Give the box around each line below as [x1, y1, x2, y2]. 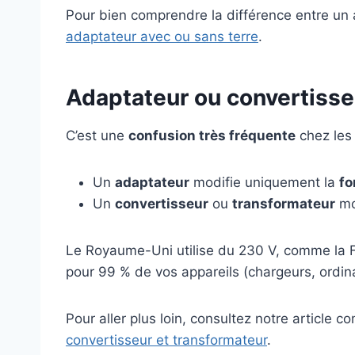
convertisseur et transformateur [66, 332, 267, 349]
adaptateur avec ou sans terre [66, 29, 258, 45]
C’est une [66, 128, 128, 144]
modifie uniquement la [189, 174, 339, 191]
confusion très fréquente [128, 128, 296, 144]
